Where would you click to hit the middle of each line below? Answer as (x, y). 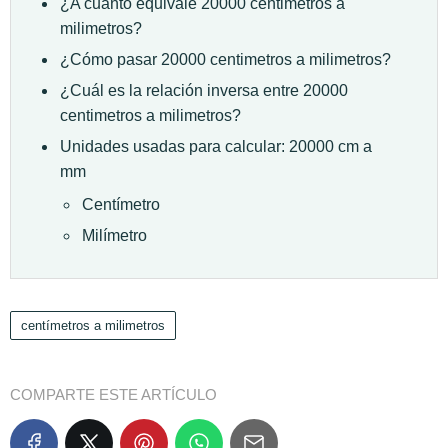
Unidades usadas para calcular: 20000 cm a (216, 146)
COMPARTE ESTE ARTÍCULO (113, 394)
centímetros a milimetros (93, 325)
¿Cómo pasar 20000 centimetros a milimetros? (225, 59)
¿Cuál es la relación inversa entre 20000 (204, 90)
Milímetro (114, 235)
